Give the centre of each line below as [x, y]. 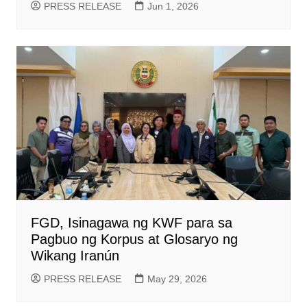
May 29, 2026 [177, 279]
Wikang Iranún [75, 256]
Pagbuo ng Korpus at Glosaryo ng [134, 240]
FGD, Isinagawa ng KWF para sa [131, 223]
